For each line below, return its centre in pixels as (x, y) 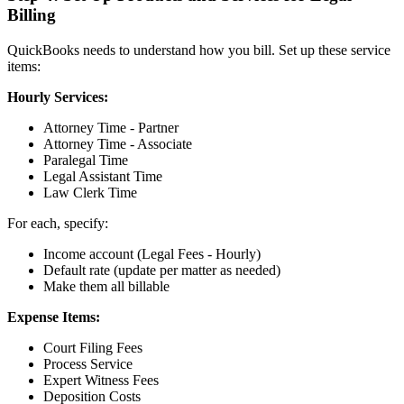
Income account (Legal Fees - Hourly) (152, 253)
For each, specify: (58, 223)
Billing (32, 15)
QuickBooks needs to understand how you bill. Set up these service (199, 50)
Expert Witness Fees (101, 380)
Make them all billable (106, 286)
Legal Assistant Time (103, 176)
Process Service (88, 363)
